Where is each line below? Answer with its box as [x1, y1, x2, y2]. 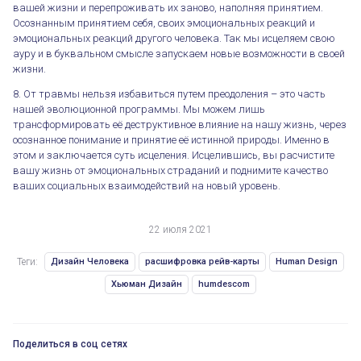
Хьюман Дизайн [111, 278, 182, 289]
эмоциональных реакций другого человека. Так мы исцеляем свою [13, 31, 335, 44]
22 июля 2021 [149, 223, 212, 235]
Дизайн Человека [51, 255, 129, 267]
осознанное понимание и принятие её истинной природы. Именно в [13, 133, 330, 146]
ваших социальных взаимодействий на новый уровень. [13, 179, 280, 192]
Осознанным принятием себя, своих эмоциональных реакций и [13, 16, 315, 29]
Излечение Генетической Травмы [13, 53, 170, 64]
